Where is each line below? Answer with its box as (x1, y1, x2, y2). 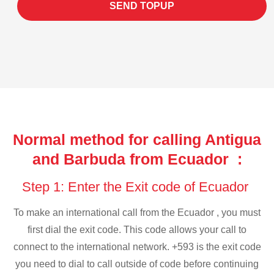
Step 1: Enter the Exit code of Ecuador (22, 179, 252, 194)
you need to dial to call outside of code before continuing (15, 259, 259, 270)
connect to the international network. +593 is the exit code (13, 242, 261, 253)
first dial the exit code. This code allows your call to (28, 224, 246, 235)
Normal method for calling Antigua (13, 130, 261, 148)
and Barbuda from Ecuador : (32, 150, 242, 168)
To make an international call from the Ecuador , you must (13, 207, 261, 218)
